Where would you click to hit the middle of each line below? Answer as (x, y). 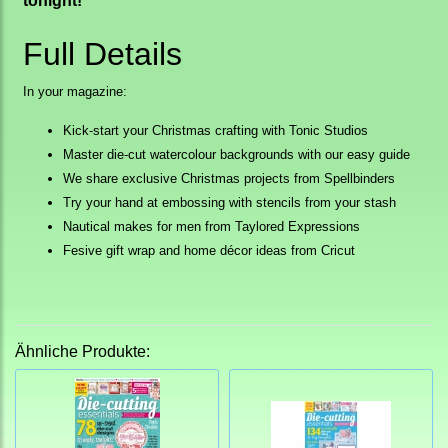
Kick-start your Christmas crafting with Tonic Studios (215, 131)
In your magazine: (75, 92)
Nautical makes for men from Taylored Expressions (211, 227)
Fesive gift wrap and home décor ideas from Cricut (209, 251)
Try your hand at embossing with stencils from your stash (229, 203)
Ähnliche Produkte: (82, 352)
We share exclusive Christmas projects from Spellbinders (229, 179)
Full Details (102, 54)
